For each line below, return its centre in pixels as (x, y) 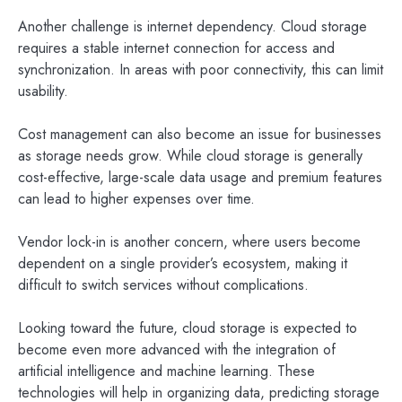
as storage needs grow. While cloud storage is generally (190, 156)
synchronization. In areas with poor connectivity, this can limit (201, 70)
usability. (43, 91)
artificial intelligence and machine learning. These (166, 371)
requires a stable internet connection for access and (176, 48)
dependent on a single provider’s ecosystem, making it (183, 264)
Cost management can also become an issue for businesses (200, 135)
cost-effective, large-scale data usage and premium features (200, 178)
